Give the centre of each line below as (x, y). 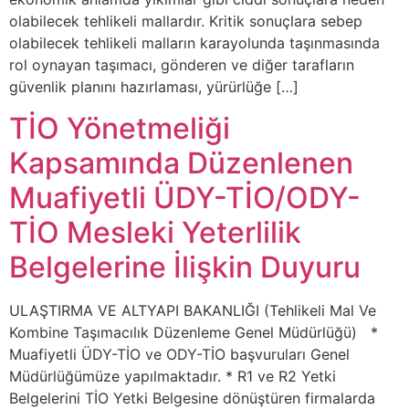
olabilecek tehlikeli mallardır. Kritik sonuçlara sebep (186, 21)
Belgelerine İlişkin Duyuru (185, 267)
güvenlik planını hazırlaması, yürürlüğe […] (154, 87)
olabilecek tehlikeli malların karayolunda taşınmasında (194, 43)
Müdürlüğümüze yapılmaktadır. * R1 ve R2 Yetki (173, 376)
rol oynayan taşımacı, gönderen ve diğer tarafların (182, 65)
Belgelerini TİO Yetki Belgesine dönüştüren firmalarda (192, 398)
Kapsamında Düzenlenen (181, 163)
